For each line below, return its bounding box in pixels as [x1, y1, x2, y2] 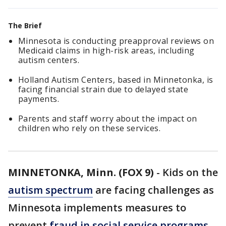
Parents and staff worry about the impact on [18, 113, 197, 124]
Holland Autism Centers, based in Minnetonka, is [18, 74, 213, 85]
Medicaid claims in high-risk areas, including [18, 45, 195, 56]
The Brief [8, 21, 42, 30]
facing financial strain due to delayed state [18, 84, 189, 95]
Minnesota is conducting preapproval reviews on [18, 35, 214, 46]
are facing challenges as [93, 183, 214, 197]
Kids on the [162, 165, 218, 179]
